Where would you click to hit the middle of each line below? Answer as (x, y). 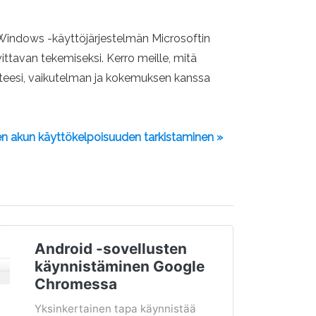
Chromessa (75, 284)
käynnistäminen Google (119, 266)
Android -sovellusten (110, 249)
